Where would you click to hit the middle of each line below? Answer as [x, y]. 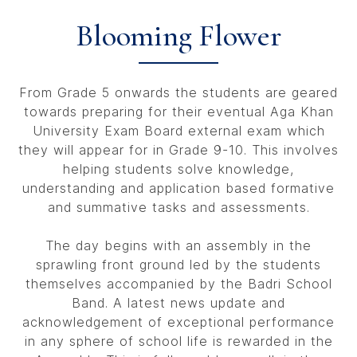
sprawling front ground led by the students [178, 265]
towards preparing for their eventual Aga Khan [178, 112]
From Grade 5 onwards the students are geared [178, 92]
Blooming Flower [178, 36]
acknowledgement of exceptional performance [178, 322]
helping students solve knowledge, [178, 169]
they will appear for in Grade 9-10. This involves [178, 150]
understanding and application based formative [178, 188]
